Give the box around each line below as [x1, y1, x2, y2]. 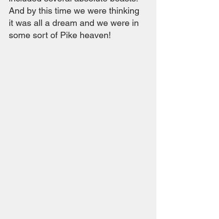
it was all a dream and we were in [9, 17, 141, 28]
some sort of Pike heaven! [9, 29, 111, 40]
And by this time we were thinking [9, 5, 142, 16]
